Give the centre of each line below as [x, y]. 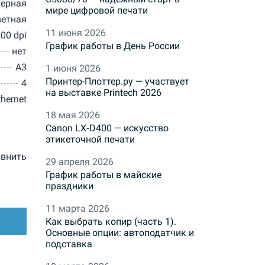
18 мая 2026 [73, 115]
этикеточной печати [90, 140]
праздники [70, 186]
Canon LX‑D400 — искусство [107, 128]
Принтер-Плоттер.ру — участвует [117, 82]
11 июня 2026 [76, 33]
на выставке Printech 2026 [104, 93]
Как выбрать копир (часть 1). [111, 222]
